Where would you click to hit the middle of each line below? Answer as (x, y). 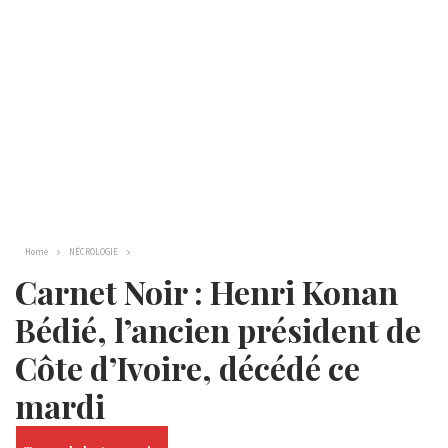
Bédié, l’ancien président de (218, 329)
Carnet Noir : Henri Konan (206, 291)
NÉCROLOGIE (93, 251)
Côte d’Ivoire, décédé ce (187, 367)
